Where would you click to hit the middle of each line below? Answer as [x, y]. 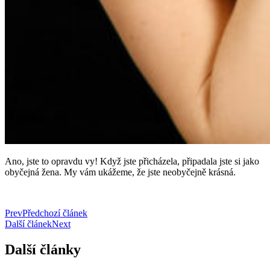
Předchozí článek [55, 213]
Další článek [28, 224]
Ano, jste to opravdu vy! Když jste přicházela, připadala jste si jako [132, 161]
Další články [43, 249]
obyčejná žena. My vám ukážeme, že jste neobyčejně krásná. [120, 172]
